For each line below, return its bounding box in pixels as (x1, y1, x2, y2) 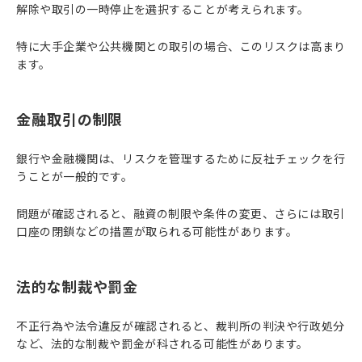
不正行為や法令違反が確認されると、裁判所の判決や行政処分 (16, 318, 345, 334)
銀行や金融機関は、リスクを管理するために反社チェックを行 (16, 150, 346, 166)
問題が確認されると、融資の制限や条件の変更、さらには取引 (16, 205, 345, 221)
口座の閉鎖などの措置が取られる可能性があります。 (16, 223, 298, 239)
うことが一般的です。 (16, 168, 133, 184)
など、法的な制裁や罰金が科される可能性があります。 (16, 335, 309, 351)
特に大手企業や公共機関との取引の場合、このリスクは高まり (16, 38, 346, 54)
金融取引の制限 (16, 108, 124, 129)
